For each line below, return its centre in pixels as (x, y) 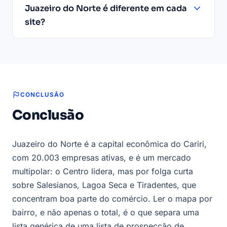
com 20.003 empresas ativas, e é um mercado (102, 158)
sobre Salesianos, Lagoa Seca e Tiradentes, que (104, 185)
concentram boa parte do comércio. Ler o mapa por (112, 199)
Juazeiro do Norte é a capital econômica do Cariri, (109, 144)
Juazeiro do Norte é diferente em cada (106, 9)
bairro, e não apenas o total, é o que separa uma (106, 213)
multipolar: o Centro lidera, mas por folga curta (103, 172)
